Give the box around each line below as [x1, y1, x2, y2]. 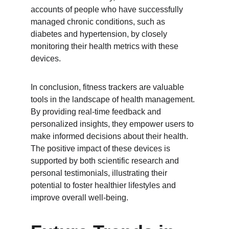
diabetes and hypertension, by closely [31, 30, 169, 38]
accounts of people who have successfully [31, 5, 185, 14]
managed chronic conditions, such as [31, 17, 167, 26]
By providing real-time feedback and [31, 107, 163, 116]
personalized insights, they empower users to [31, 120, 196, 128]
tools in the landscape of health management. [31, 95, 197, 104]
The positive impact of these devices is [31, 144, 172, 153]
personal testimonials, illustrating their [31, 169, 169, 177]
